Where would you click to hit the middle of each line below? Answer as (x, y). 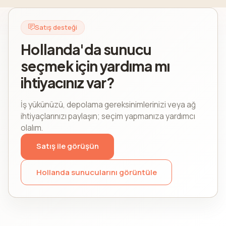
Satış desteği (56, 27)
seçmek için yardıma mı (95, 66)
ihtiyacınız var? (68, 82)
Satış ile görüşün (67, 146)
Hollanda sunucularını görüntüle (96, 172)
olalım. (32, 128)
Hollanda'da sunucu (86, 49)
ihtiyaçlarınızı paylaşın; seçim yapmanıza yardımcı (108, 116)
